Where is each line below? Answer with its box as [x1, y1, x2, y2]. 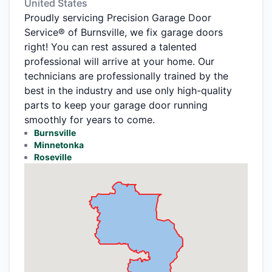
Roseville [34, 151, 72, 162]
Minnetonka [34, 139, 84, 150]
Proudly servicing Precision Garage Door [24, 11, 211, 24]
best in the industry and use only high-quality [24, 84, 232, 97]
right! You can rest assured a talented [24, 40, 197, 53]
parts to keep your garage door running [24, 98, 208, 111]
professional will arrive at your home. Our [24, 55, 214, 67]
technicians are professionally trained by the [24, 69, 228, 82]
